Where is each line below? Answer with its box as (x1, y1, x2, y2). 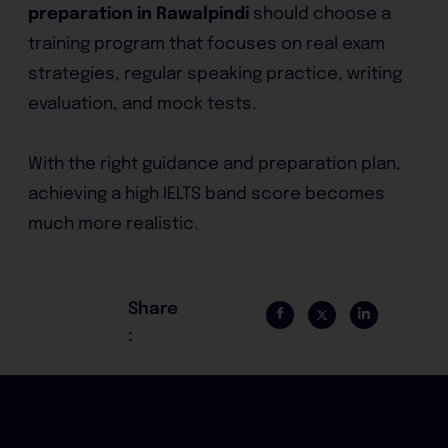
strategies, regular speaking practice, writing (28, 66, 403, 83)
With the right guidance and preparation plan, (28, 155, 402, 173)
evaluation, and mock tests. (28, 96, 257, 113)
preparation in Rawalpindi (28, 6, 250, 23)
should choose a (249, 6, 392, 23)
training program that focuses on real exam (28, 36, 386, 53)
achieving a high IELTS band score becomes (28, 185, 386, 203)
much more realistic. (28, 215, 199, 233)
